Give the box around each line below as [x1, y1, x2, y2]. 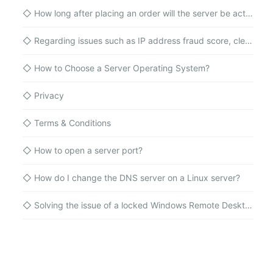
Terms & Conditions [32, 118, 111, 128]
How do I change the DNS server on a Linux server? [32, 172, 240, 183]
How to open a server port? [32, 145, 143, 155]
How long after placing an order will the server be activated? [32, 8, 246, 18]
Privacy [32, 90, 64, 101]
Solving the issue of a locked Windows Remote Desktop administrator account [32, 200, 245, 210]
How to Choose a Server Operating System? [32, 63, 210, 73]
